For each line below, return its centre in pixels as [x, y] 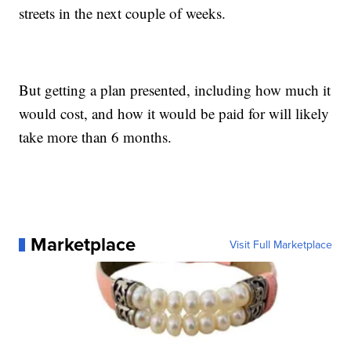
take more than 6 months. [96, 137]
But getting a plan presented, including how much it [175, 90]
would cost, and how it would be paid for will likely [174, 114]
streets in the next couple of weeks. [123, 13]
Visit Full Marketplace [280, 245]
